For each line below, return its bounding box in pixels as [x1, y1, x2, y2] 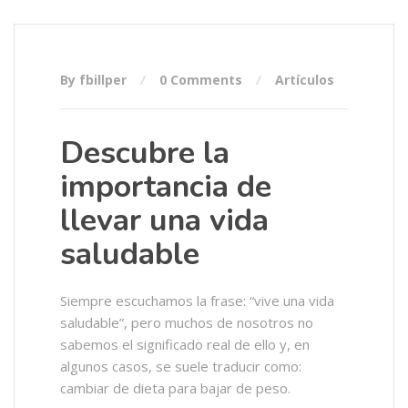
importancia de [60, 166, 271, 208]
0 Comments [159, 71, 242, 88]
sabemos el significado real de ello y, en [60, 335, 310, 353]
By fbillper [60, 71, 130, 88]
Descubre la [60, 132, 229, 174]
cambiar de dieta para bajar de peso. [60, 379, 291, 397]
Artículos [275, 71, 334, 88]
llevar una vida [60, 199, 269, 241]
